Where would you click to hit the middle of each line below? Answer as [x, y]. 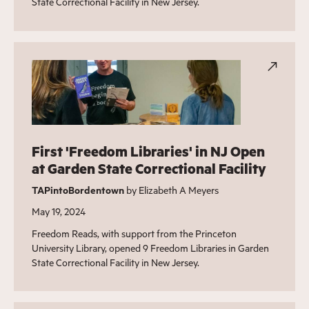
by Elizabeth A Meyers [171, 190]
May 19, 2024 [58, 211]
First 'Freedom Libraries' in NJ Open [148, 151]
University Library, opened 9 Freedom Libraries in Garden [150, 248]
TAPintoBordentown [78, 190]
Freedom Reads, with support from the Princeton [134, 233]
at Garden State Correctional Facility [149, 168]
